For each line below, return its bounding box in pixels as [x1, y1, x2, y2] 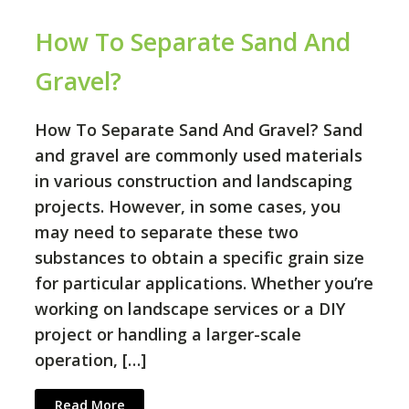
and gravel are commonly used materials [35, 144, 362, 167]
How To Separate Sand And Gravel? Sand [35, 119, 362, 142]
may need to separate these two [35, 221, 299, 244]
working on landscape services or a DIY [35, 298, 345, 320]
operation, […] [35, 349, 146, 372]
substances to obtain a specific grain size [35, 246, 364, 269]
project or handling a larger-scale [35, 323, 301, 346]
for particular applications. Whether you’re [35, 272, 373, 295]
